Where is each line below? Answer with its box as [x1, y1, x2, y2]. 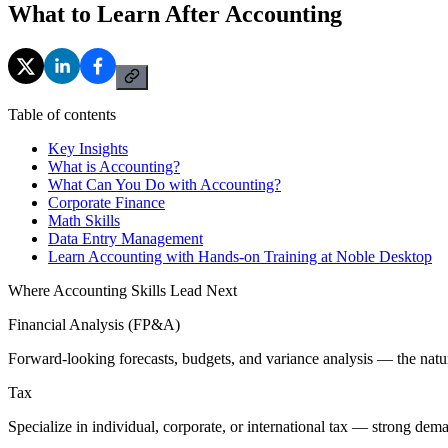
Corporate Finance [48, 193, 165, 211]
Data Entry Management [48, 229, 203, 247]
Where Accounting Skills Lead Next [8, 281, 237, 299]
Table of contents [8, 105, 116, 123]
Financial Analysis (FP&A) [8, 315, 180, 333]
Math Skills [48, 211, 120, 229]
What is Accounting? [48, 157, 180, 175]
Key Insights [48, 139, 128, 157]
